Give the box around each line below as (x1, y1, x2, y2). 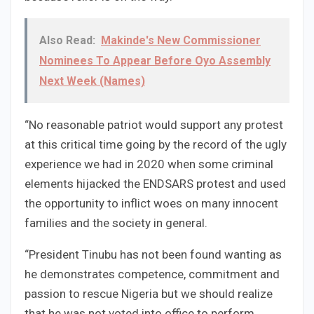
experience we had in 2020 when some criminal (25, 157, 273, 172)
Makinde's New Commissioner (101, 34, 261, 48)
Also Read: (39, 34, 95, 48)
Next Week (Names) (39, 74, 145, 88)
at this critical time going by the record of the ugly (25, 137, 287, 152)
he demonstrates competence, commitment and (25, 267, 280, 282)
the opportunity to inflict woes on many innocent (25, 196, 278, 211)
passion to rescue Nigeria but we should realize (25, 287, 273, 301)
